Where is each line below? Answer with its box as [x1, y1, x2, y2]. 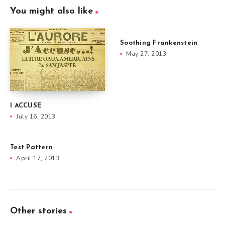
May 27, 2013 [126, 49, 166, 58]
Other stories [10, 206, 67, 216]
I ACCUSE [10, 102, 41, 109]
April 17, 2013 [16, 154, 59, 163]
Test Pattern [10, 144, 53, 151]
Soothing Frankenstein [120, 39, 198, 46]
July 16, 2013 [16, 113, 56, 121]
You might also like [10, 6, 93, 16]
